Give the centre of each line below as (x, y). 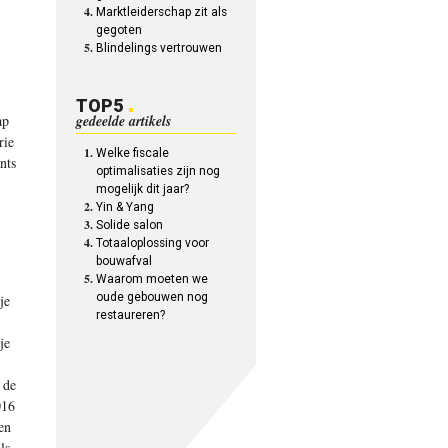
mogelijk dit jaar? (143, 189)
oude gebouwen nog (152, 297)
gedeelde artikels (124, 121)
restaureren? (131, 315)
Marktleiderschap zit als (162, 12)
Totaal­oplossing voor (153, 243)
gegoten (119, 30)
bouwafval (124, 261)
